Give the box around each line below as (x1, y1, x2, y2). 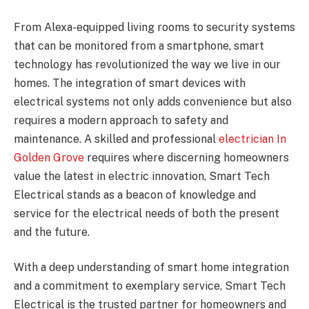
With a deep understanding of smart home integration (14, 261, 289, 275)
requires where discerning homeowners (87, 150, 289, 164)
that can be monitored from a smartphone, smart (14, 39, 264, 52)
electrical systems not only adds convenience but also (14, 94, 292, 108)
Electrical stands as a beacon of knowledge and (14, 188, 256, 201)
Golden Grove (14, 150, 87, 164)
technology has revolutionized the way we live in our (14, 57, 281, 71)
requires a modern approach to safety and (14, 113, 228, 127)
